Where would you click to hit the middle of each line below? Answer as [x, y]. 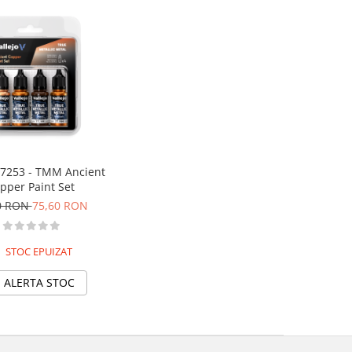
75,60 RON [60, 205]
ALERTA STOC [39, 282]
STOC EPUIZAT [37, 251]
